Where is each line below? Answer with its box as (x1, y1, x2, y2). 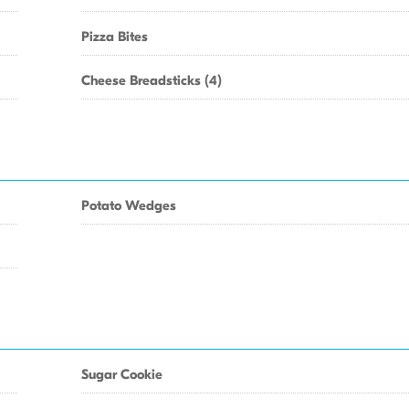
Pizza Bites (81, 28, 148, 45)
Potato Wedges (81, 197, 176, 214)
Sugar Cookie (81, 366, 163, 383)
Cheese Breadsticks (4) (81, 72, 222, 89)
